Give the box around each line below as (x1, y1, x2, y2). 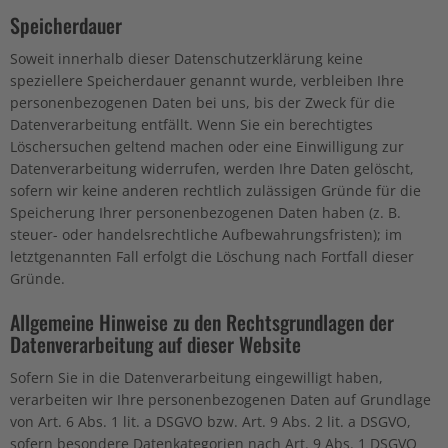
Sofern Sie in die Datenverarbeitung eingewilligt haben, (10, 368, 383, 387)
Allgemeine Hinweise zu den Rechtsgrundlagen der (10, 307, 394, 337)
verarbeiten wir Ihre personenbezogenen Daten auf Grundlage (10, 390, 431, 409)
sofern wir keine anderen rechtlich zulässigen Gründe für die (10, 181, 421, 200)
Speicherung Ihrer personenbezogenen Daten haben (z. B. (10, 203, 401, 222)
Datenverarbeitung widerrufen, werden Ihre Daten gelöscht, (10, 159, 414, 178)
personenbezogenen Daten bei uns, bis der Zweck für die (10, 93, 395, 112)
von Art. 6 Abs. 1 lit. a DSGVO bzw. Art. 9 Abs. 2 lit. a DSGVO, (10, 412, 411, 431)
